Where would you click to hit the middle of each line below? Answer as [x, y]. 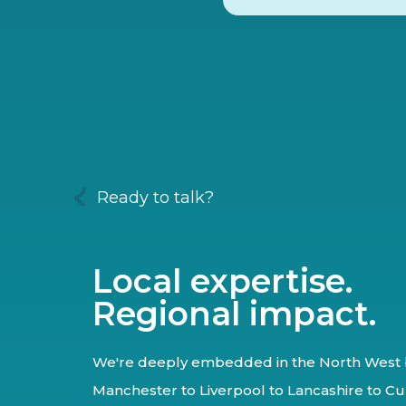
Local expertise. [222, 281]
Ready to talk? [155, 198]
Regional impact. [234, 314]
